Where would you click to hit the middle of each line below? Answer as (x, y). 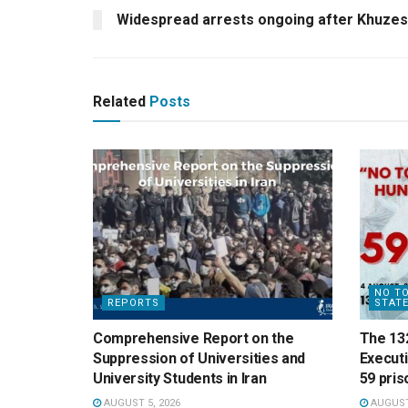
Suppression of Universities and (199, 359)
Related (119, 101)
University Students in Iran (180, 379)
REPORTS (133, 303)
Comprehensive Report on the (194, 339)
